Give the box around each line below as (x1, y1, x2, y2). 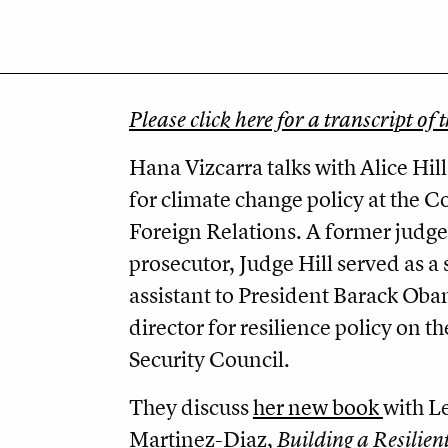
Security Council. (128, 346, 290, 373)
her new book (252, 394, 383, 421)
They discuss (128, 394, 253, 421)
